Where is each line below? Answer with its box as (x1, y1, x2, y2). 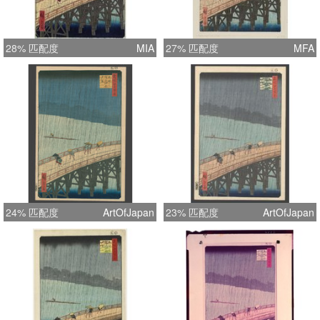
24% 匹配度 (6, 204, 59, 219)
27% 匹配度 (166, 40, 219, 55)
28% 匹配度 (6, 40, 59, 55)
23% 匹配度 (166, 204, 219, 219)
